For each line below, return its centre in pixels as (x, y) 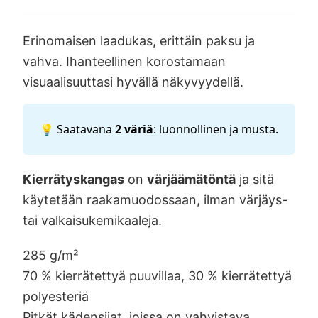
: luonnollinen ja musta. (216, 129)
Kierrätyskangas (73, 179)
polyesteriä (56, 296)
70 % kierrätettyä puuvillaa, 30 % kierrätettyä (157, 275)
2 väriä (134, 129)
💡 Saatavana (77, 129)
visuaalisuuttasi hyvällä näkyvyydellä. (133, 82)
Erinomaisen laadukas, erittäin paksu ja (139, 40)
